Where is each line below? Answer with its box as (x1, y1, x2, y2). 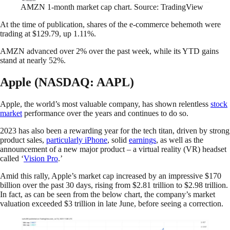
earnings (129, 135, 156, 144)
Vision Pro (24, 154, 58, 163)
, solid (107, 135, 129, 144)
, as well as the (156, 135, 203, 144)
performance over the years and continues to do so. (22, 108, 190, 118)
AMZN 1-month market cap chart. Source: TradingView (21, 3, 203, 12)
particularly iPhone (46, 135, 107, 144)
